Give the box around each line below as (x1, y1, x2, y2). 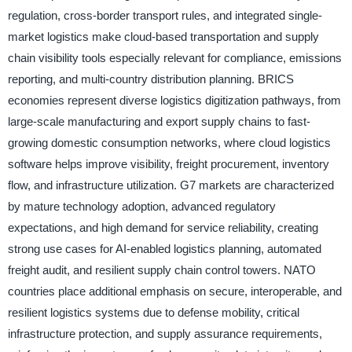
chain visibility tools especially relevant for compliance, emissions (7, 50, 342, 64)
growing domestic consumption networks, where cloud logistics (7, 135, 331, 149)
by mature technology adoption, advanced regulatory (7, 199, 276, 213)
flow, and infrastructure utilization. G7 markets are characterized (7, 178, 334, 192)
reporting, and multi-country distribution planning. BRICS (7, 71, 294, 86)
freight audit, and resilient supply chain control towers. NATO (7, 262, 316, 277)
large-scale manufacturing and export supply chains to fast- (7, 114, 310, 128)
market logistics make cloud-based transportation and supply (7, 29, 319, 43)
